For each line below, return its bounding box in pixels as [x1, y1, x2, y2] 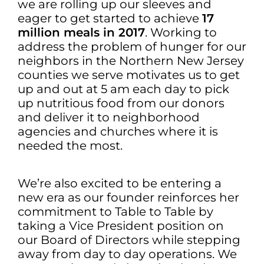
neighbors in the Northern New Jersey [18, 54, 244, 68]
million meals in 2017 [18, 25, 145, 39]
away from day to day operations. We [18, 247, 237, 261]
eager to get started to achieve [18, 11, 202, 25]
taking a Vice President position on [18, 219, 224, 233]
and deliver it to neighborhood [18, 110, 200, 124]
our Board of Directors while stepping [18, 233, 240, 247]
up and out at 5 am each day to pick [18, 82, 229, 96]
